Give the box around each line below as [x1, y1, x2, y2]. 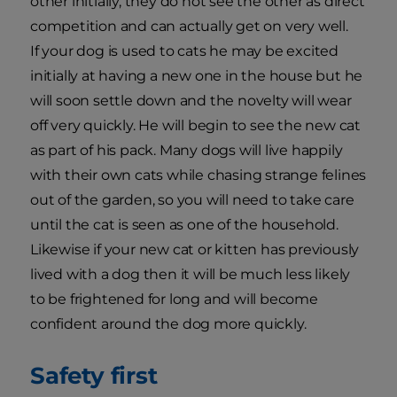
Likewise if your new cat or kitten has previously [30, 241, 360, 259]
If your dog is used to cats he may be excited [30, 43, 339, 60]
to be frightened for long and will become [30, 291, 318, 308]
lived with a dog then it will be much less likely [30, 266, 351, 284]
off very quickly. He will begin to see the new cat [30, 117, 361, 135]
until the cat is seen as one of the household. [30, 216, 339, 234]
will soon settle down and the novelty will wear [30, 92, 352, 110]
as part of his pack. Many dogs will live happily [30, 142, 343, 160]
